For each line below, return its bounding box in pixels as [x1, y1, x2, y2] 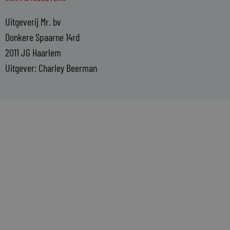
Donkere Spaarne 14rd [5, 31, 80, 44]
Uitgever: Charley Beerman [5, 62, 97, 74]
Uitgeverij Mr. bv [5, 15, 61, 28]
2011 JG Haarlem [5, 46, 61, 59]
